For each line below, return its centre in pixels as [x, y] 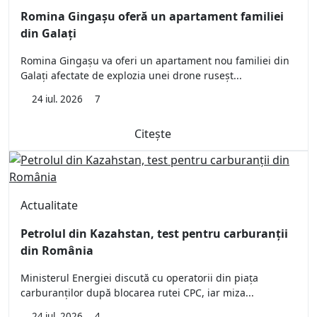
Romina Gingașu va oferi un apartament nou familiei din [155, 61]
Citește [153, 134]
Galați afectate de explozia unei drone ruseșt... [131, 76]
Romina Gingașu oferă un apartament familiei [152, 17]
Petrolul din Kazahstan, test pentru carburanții [154, 234]
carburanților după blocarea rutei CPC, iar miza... [137, 293]
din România [57, 251]
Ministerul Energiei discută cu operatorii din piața [139, 278]
